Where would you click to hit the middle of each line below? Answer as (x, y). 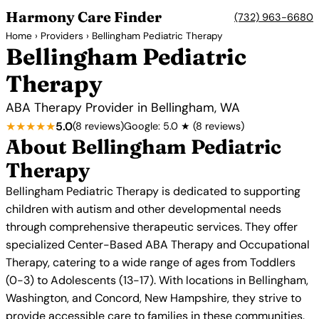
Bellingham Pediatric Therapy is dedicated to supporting (153, 191)
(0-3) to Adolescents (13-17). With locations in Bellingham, (157, 280)
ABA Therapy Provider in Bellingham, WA (123, 108)
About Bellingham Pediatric (143, 147)
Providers (62, 36)
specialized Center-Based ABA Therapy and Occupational (158, 245)
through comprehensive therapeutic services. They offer (152, 227)
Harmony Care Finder (84, 17)
